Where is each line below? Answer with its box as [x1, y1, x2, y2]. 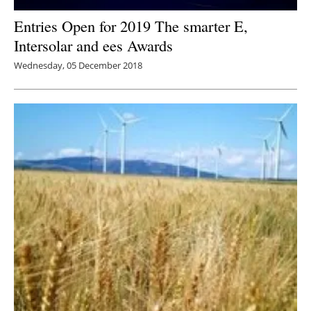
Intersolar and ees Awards [14, 35, 173, 56]
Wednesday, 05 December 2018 [14, 59, 142, 72]
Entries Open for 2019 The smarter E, [14, 15, 248, 37]
